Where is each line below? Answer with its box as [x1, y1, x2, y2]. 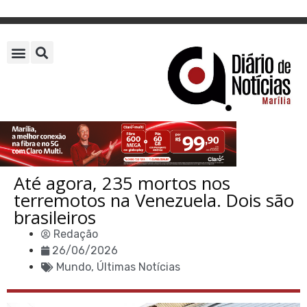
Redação [53, 227, 98, 241]
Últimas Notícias [97, 260, 180, 273]
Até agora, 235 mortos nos [14, 171, 230, 195]
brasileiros [14, 205, 101, 230]
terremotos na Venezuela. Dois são [14, 188, 294, 212]
